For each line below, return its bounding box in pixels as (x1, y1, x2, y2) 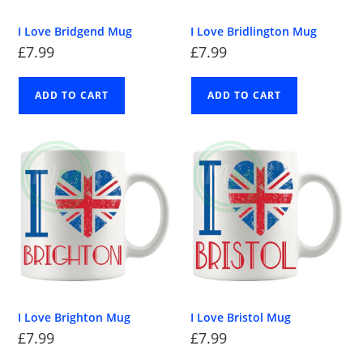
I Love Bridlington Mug (190, 23, 317, 40)
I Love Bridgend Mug (18, 23, 133, 40)
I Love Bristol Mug (190, 309, 291, 325)
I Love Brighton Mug (18, 309, 131, 325)
